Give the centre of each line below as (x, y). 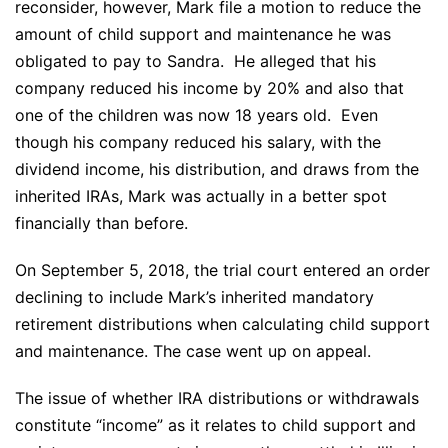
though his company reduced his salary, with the (198, 142)
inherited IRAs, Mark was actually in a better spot (201, 196)
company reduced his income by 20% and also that (209, 88)
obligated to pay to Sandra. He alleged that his (195, 61)
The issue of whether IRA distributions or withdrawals (217, 398)
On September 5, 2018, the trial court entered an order (222, 270)
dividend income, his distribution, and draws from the (217, 169)
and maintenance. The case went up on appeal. (193, 351)
